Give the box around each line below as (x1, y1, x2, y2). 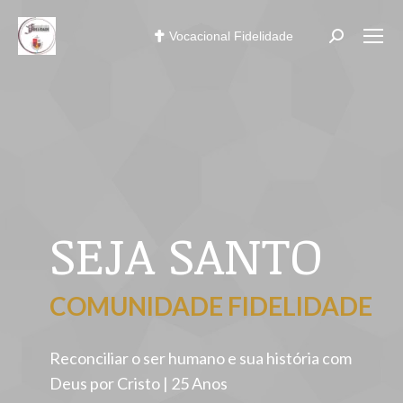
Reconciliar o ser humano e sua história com (49, 348, 352, 368)
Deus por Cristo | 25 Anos (49, 373, 228, 393)
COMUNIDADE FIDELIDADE (49, 291, 372, 321)
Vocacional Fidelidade (169, 29, 293, 43)
